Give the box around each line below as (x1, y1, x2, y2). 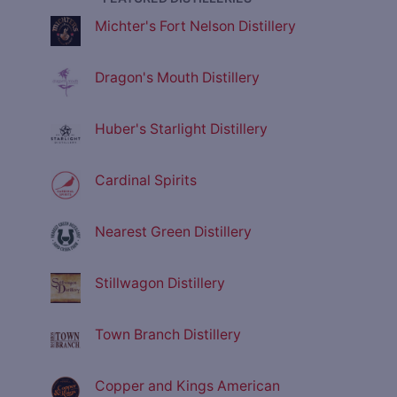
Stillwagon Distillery (95, 275, 225, 292)
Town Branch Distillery (95, 326, 241, 344)
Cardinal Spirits (95, 172, 197, 190)
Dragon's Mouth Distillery (95, 69, 260, 87)
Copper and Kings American (95, 378, 280, 395)
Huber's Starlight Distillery (95, 121, 268, 138)
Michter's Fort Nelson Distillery (95, 18, 296, 35)
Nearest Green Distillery (95, 223, 252, 241)
